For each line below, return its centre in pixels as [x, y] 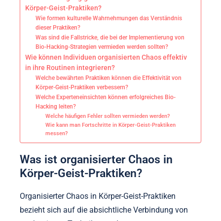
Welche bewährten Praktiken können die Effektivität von [109, 78]
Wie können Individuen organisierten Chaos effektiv [106, 57]
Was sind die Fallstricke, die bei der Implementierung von [110, 38]
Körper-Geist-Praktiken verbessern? [82, 88]
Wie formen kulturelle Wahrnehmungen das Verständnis [109, 18]
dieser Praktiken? [58, 28]
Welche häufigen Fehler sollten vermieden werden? [107, 116]
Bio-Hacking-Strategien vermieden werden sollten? [102, 47]
